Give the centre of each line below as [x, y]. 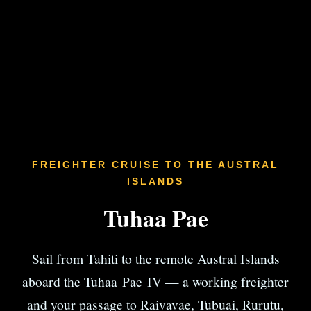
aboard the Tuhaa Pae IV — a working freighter [155, 281]
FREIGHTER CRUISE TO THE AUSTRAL [155, 165]
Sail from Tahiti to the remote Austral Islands [155, 259]
